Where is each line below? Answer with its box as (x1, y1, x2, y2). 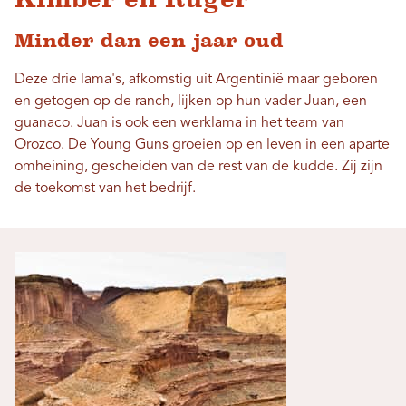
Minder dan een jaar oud (14, 28, 284, 52)
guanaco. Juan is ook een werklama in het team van (14, 115, 344, 130)
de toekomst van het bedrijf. (14, 180, 196, 196)
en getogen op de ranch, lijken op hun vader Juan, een (14, 93, 367, 109)
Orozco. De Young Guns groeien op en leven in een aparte (14, 137, 390, 152)
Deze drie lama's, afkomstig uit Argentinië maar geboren (14, 72, 378, 87)
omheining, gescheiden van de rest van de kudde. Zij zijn (14, 159, 382, 174)
